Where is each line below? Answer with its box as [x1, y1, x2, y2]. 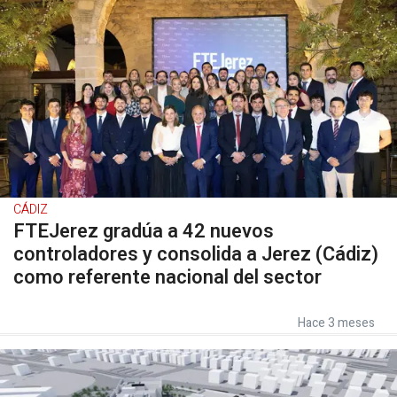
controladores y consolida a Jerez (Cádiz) [13, 239, 378, 269]
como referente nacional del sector [13, 262, 322, 292]
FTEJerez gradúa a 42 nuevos [13, 216, 274, 245]
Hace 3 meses [298, 313, 375, 332]
